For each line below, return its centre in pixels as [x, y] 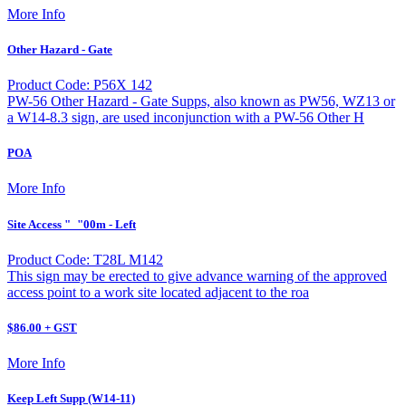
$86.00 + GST [42, 327]
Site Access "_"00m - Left [72, 224]
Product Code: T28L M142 [85, 259]
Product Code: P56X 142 [80, 85]
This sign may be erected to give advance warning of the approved [197, 275]
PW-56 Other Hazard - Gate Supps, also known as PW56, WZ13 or [201, 101]
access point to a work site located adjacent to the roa [158, 292]
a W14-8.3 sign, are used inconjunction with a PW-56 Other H [186, 118]
